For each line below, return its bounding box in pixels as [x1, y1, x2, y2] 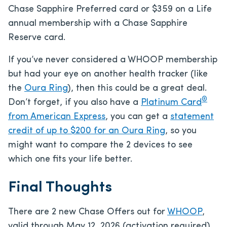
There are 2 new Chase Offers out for [8, 207, 167, 217]
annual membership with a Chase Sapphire [8, 18, 187, 28]
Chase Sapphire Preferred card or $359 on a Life [8, 4, 212, 14]
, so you [165, 126, 197, 136]
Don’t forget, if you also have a [8, 97, 141, 107]
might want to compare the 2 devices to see [8, 140, 193, 150]
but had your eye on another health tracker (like [8, 69, 208, 79]
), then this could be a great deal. [67, 83, 207, 93]
